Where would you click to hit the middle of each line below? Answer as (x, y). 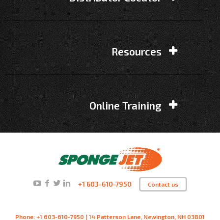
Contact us (163, 184)
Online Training (126, 106)
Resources (137, 52)
